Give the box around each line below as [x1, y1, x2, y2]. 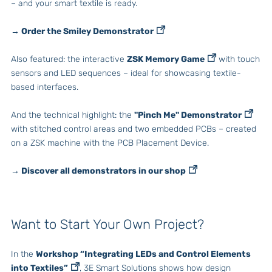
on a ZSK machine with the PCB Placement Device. [11, 138, 209, 149]
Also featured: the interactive [11, 54, 127, 65]
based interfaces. [11, 82, 78, 93]
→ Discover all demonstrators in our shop [11, 166, 186, 177]
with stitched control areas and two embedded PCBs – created [11, 124, 256, 135]
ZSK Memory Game [127, 54, 205, 65]
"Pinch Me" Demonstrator [134, 110, 242, 121]
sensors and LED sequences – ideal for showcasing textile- [11, 68, 241, 79]
